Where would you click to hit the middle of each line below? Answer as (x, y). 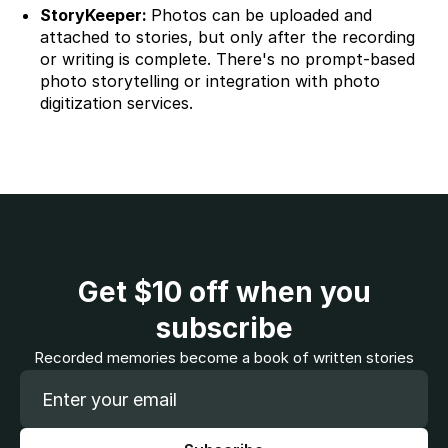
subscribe (224, 327)
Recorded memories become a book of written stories (224, 357)
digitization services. (116, 102)
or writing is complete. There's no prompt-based (227, 58)
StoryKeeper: (95, 14)
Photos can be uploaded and (261, 14)
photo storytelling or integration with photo (210, 80)
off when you (276, 291)
